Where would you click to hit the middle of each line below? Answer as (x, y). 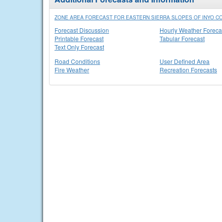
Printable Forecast (79, 38)
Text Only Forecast (79, 47)
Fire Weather (72, 70)
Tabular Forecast (182, 38)
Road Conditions (77, 61)
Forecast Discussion (82, 30)
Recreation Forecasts (188, 70)
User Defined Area (185, 61)
